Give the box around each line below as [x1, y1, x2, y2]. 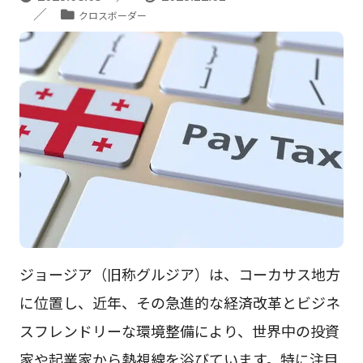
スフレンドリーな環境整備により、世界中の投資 [19, 319, 340, 341]
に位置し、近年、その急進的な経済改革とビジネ [19, 291, 340, 313]
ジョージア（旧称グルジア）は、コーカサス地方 [19, 263, 340, 284]
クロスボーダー [78, 8, 147, 23]
